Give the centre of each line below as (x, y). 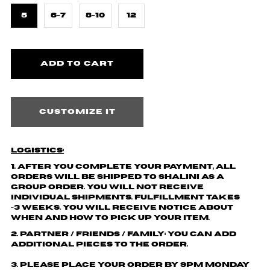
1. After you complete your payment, (113, 166)
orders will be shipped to (85, 177)
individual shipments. (72, 197)
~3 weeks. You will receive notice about (122, 207)
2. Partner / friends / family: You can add (124, 234)
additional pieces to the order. (100, 244)
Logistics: (38, 150)
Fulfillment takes (187, 197)
